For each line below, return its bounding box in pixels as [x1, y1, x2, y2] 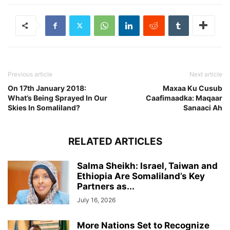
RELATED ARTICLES [68, 135, 162, 147]
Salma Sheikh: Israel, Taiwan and [77, 160, 218, 171]
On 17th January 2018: [8, 83, 86, 92]
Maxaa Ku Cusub [163, 83, 222, 92]
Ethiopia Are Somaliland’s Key [77, 170, 205, 181]
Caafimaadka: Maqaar [146, 93, 222, 102]
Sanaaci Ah [183, 103, 222, 112]
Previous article [8, 70, 52, 78]
